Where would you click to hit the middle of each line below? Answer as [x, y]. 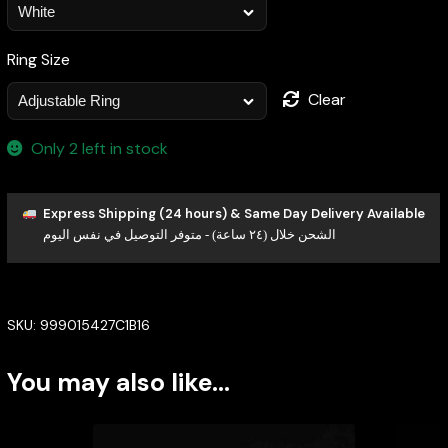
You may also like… [118, 383]
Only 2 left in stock [100, 148]
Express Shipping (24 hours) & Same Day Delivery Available [233, 214]
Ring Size [38, 59]
